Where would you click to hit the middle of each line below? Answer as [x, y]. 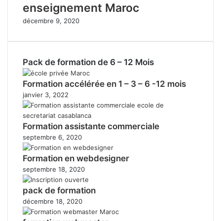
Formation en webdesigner [76, 158]
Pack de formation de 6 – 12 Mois [88, 62]
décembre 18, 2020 [53, 201]
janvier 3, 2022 [46, 94]
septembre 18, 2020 [54, 169]
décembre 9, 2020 [51, 20]
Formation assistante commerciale [91, 126]
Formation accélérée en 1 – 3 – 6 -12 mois [104, 84]
